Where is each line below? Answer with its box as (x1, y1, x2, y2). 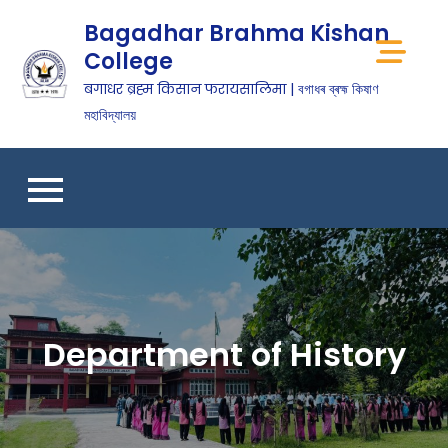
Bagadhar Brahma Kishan (84, 18, 390, 49)
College (84, 46, 174, 77)
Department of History (42, 331, 406, 377)
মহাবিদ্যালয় (84, 105, 137, 125)
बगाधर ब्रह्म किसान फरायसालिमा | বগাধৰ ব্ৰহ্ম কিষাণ (84, 79, 379, 99)
